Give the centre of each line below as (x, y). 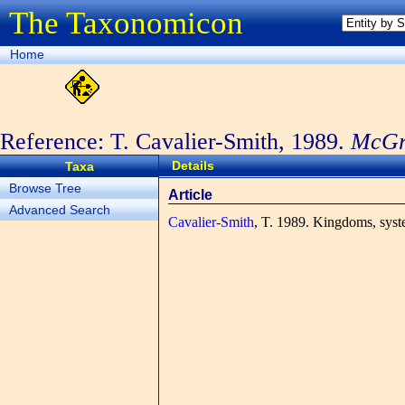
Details (193, 165)
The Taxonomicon (126, 23)
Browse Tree (45, 188)
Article (190, 195)
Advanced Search (60, 210)
